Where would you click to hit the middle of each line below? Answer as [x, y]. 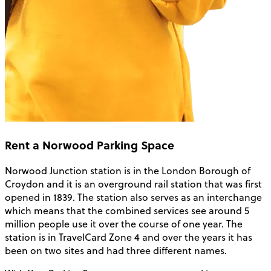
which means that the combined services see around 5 [127, 211]
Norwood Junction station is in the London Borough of [128, 171]
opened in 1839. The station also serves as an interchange [133, 198]
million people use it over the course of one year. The [124, 224]
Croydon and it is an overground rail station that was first [133, 184]
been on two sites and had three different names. [116, 251]
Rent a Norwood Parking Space [90, 145]
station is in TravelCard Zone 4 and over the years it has [129, 237]
